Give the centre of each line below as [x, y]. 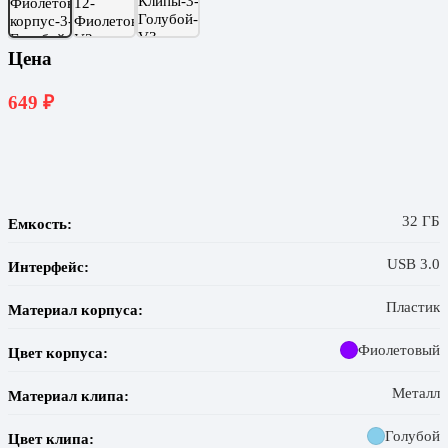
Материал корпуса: [75, 309]
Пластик [413, 306]
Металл [416, 392]
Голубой [412, 435]
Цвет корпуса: [58, 352]
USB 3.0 [413, 263]
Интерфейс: [48, 266]
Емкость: [40, 223]
